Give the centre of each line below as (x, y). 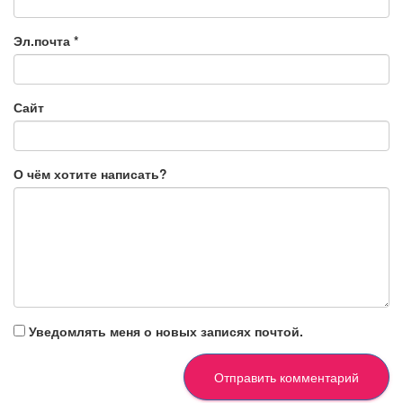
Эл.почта (44, 40)
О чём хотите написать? (90, 174)
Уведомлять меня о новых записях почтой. (166, 331)
